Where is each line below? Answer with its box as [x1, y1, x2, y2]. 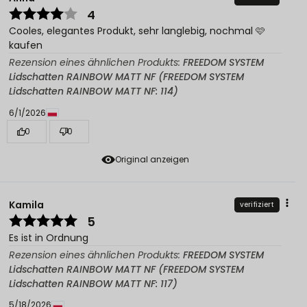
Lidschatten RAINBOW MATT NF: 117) [9, 277, 177, 291]
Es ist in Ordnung [9, 231, 88, 245]
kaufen [9, 38, 42, 53]
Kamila [9, 197, 44, 212]
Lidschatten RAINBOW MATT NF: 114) [9, 84, 178, 99]
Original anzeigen [115, 153, 189, 166]
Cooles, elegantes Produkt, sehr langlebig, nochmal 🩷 [9, 24, 265, 38]
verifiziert [240, 199, 274, 210]
